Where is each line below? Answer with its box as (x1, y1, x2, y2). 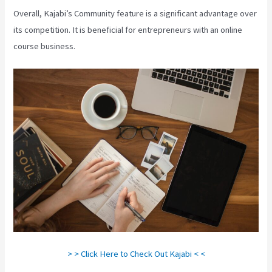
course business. (13, 40, 76, 52)
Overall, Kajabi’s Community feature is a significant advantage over (13, 7, 257, 19)
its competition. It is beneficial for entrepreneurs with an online (13, 24, 243, 35)
